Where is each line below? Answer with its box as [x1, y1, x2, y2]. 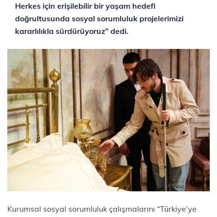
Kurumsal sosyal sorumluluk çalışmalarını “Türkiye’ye [7, 203, 197, 214]
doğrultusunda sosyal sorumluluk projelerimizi [15, 14, 184, 24]
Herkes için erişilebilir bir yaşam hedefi [15, 1, 155, 11]
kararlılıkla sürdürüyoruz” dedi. [15, 26, 128, 36]
